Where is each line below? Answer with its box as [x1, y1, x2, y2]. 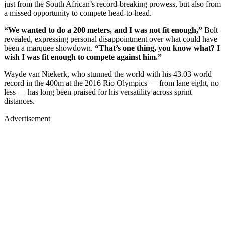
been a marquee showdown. [4, 43, 95, 52]
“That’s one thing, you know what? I [95, 43, 220, 52]
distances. [4, 96, 37, 105]
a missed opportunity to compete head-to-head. [4, 8, 152, 17]
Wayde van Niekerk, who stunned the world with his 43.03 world [4, 69, 212, 78]
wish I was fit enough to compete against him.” [4, 52, 162, 61]
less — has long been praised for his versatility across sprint [4, 87, 192, 96]
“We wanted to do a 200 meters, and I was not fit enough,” [4, 25, 204, 34]
